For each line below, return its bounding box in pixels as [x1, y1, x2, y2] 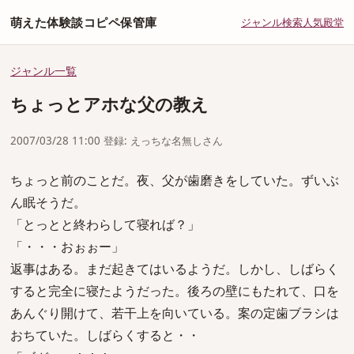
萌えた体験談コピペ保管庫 [10, 14, 157, 30]
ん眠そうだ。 [10, 194, 86, 211]
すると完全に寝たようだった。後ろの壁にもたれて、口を [10, 282, 339, 299]
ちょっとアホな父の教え [10, 92, 209, 116]
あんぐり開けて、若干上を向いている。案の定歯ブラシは [10, 304, 339, 322]
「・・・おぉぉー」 [10, 238, 124, 255]
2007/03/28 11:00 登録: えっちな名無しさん [10, 134, 223, 148]
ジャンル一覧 [10, 63, 77, 78]
